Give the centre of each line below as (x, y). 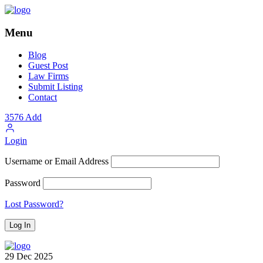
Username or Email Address (57, 161)
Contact (43, 97)
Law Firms (48, 76)
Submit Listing (55, 87)
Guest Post (48, 66)
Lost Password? (34, 204)
